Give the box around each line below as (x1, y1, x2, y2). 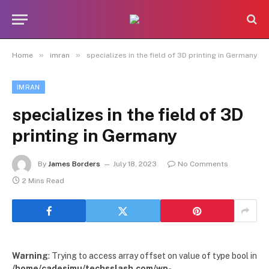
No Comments (178, 160, 228, 169)
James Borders (48, 160, 100, 169)
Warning (12, 251, 48, 261)
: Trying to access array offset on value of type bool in (48, 251, 257, 261)
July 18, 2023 (113, 160, 157, 169)
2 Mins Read (22, 177, 64, 185)
